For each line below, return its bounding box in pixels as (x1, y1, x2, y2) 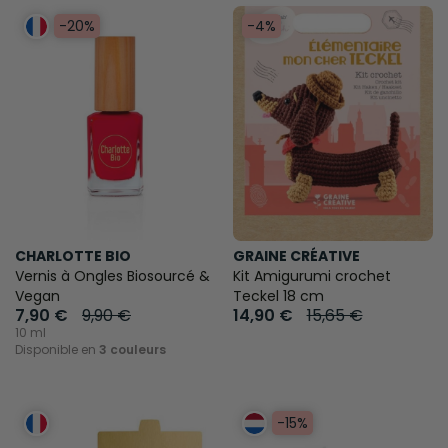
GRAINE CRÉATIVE (232, 245, 360, 266)
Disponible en (15, 340, 99, 358)
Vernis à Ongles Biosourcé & (15, 265, 210, 286)
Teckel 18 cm (232, 285, 324, 306)
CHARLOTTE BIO (15, 245, 131, 266)
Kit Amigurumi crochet (232, 265, 391, 286)
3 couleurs (99, 340, 166, 358)
